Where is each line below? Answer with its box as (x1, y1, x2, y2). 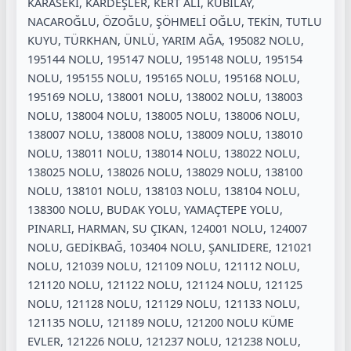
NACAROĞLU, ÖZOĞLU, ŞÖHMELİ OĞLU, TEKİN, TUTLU (27, 13, 322, 29)
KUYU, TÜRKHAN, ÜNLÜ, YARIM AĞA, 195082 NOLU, (27, 31, 304, 48)
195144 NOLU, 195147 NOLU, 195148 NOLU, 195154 (27, 50, 302, 67)
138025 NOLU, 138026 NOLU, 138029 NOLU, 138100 (27, 163, 302, 179)
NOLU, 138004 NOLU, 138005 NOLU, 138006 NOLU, (27, 107, 300, 123)
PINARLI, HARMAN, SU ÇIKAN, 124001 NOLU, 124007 (27, 219, 307, 236)
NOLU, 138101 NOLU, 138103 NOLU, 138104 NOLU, (27, 182, 300, 198)
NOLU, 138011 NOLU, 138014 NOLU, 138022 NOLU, (27, 144, 300, 161)
